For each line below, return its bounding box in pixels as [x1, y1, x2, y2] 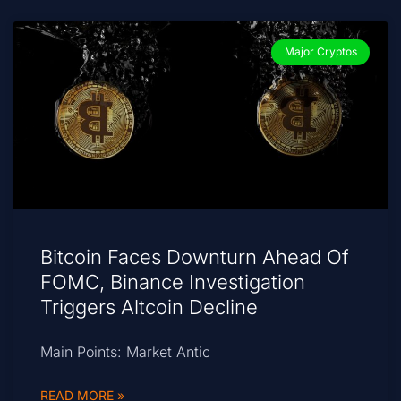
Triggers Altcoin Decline [40, 295, 258, 320]
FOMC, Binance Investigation [40, 270, 305, 294]
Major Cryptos [284, 45, 357, 59]
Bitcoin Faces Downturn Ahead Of [40, 245, 349, 269]
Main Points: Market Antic [40, 343, 210, 362]
